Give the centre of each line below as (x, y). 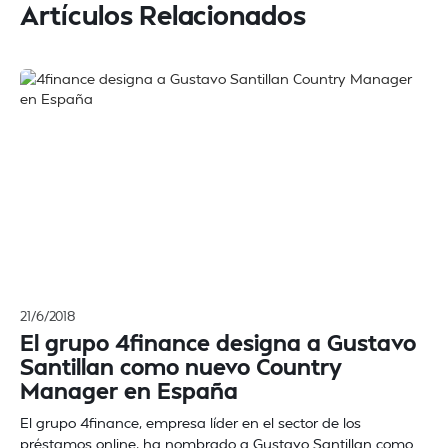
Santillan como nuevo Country (181, 366)
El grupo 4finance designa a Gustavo (218, 342)
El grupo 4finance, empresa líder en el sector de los (190, 422)
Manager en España (129, 390)
